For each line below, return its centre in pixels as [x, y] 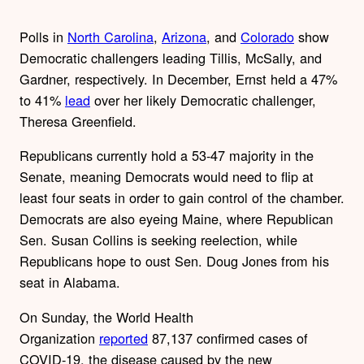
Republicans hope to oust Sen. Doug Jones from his [174, 261]
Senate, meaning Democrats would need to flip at [167, 177]
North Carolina [110, 37]
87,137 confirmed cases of [228, 338]
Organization [59, 338]
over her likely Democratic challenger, [203, 100]
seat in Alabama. [70, 282]
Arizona [184, 37]
